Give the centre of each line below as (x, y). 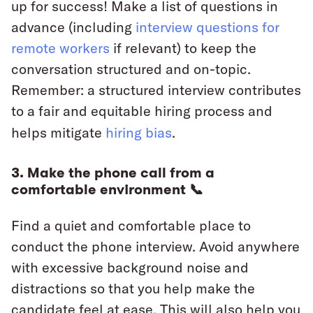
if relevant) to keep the (183, 48)
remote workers (60, 48)
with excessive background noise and (130, 268)
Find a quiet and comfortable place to (131, 226)
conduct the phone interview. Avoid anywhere (155, 247)
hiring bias (139, 133)
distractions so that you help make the (133, 289)
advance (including (73, 27)
